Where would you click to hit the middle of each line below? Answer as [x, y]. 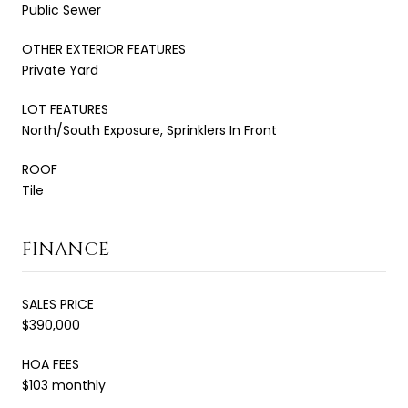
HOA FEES [51, 364]
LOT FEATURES [65, 109]
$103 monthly [64, 385]
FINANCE [66, 249]
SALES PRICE [58, 304]
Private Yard [60, 70]
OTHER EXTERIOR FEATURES [104, 49]
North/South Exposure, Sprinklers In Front [149, 130]
